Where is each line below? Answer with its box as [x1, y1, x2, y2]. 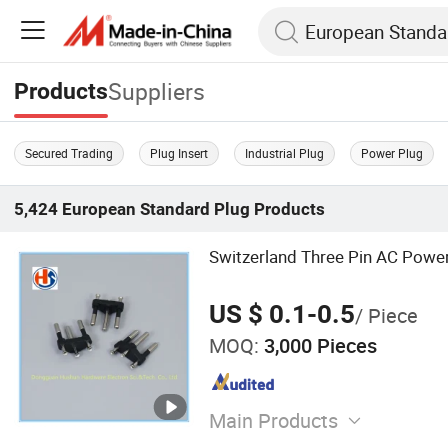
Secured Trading [25, 144, 114, 161]
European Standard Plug [62, 199, 251, 220]
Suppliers [108, 76, 206, 108]
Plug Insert [150, 144, 209, 161]
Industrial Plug [245, 144, 325, 161]
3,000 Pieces [258, 331, 377, 359]
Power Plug [361, 144, 424, 161]
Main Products [208, 407, 338, 435]
